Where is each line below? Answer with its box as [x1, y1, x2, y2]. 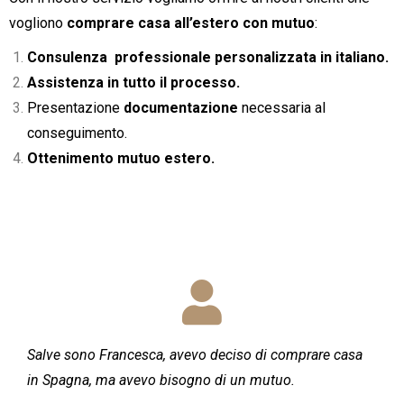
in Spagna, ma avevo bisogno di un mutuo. [27, 372, 295, 389]
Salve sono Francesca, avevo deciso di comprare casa [27, 346, 363, 363]
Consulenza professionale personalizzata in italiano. [27, 49, 389, 66]
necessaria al [238, 99, 326, 116]
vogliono [9, 14, 67, 32]
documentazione [124, 99, 238, 116]
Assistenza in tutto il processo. [27, 74, 240, 91]
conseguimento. [27, 124, 127, 142]
